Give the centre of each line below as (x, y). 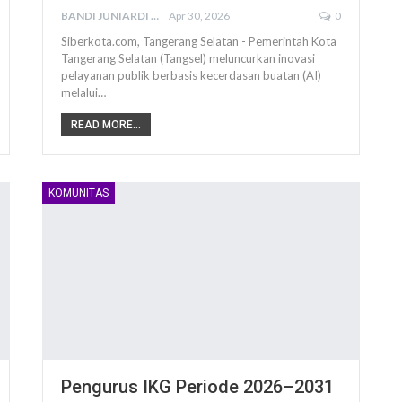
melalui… (84, 93)
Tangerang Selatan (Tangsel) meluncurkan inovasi (188, 59)
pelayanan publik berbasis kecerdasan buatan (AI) (192, 76)
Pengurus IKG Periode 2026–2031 (198, 387)
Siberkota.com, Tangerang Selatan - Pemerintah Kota (199, 42)
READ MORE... (106, 125)
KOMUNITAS (79, 193)
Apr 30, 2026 (200, 16)
